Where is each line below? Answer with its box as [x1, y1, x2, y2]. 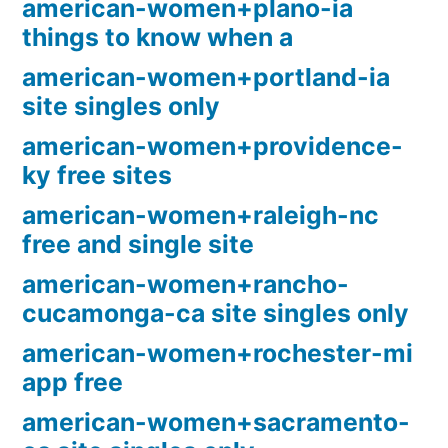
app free [22, 367, 123, 398]
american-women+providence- [22, 131, 403, 162]
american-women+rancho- [22, 269, 349, 300]
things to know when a [22, 22, 293, 53]
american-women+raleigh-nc [22, 200, 379, 231]
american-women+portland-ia [22, 62, 390, 93]
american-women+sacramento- [22, 407, 410, 438]
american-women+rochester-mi [22, 338, 413, 369]
